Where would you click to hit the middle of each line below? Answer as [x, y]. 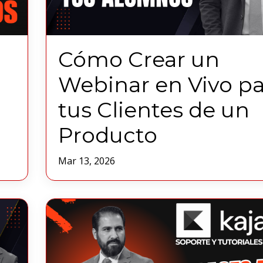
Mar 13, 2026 [86, 161]
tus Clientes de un [154, 110]
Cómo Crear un [139, 60]
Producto [107, 135]
